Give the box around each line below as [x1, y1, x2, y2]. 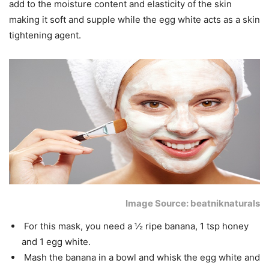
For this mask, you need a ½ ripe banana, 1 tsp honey [22, 220, 249, 232]
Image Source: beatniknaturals [125, 198, 260, 210]
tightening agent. [9, 29, 81, 41]
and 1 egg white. [22, 236, 91, 248]
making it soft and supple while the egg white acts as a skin [9, 13, 260, 25]
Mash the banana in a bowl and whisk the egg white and [22, 252, 260, 264]
